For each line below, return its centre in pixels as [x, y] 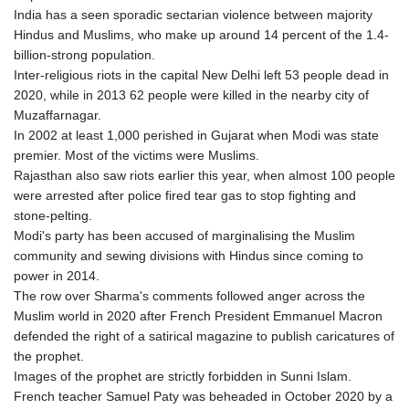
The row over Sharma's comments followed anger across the [189, 296]
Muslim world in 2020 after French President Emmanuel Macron [198, 316]
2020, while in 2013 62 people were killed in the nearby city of [191, 95]
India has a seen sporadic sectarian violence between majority [193, 15]
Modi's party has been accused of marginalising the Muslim [184, 236]
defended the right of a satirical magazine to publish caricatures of [204, 336]
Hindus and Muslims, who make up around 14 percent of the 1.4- [201, 35]
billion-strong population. [84, 55]
